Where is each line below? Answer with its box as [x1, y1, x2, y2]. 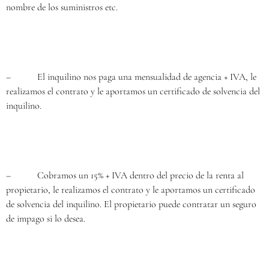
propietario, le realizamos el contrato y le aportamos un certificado [6, 184, 255, 196]
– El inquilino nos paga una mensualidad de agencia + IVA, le [6, 71, 256, 83]
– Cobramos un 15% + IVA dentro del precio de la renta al [6, 169, 244, 181]
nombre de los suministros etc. [6, 1, 118, 13]
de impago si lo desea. [6, 213, 85, 225]
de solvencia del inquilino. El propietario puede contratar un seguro [6, 198, 256, 210]
